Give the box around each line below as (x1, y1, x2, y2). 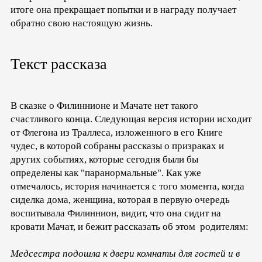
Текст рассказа (11, 56, 107, 73)
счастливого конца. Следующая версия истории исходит (11, 113, 251, 125)
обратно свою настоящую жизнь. (11, 18, 153, 29)
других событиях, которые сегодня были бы (11, 154, 198, 166)
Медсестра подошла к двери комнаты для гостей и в (11, 248, 240, 260)
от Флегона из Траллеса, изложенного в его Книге (11, 127, 223, 139)
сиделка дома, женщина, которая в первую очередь (11, 194, 230, 206)
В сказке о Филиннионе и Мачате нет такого (11, 100, 198, 112)
